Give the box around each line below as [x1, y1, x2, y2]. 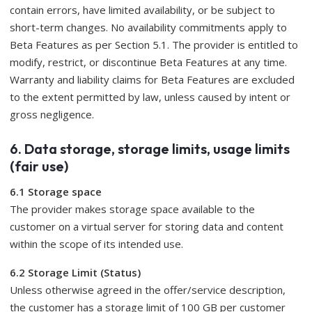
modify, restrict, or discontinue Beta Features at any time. [10, 55, 287, 69]
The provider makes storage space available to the [10, 202, 255, 216]
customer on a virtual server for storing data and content [10, 219, 283, 233]
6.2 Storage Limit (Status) [10, 265, 141, 279]
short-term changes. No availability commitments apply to [10, 20, 287, 34]
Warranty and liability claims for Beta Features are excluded [10, 72, 295, 86]
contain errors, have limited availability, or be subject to [10, 3, 275, 17]
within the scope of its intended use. [10, 237, 183, 251]
